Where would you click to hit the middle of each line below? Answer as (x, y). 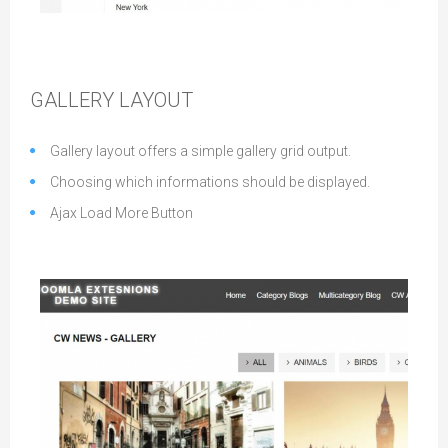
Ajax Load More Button (121, 213)
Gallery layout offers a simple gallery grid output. (200, 151)
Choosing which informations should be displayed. (210, 182)
